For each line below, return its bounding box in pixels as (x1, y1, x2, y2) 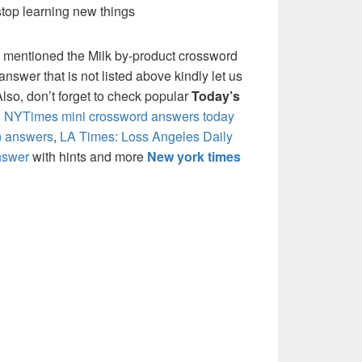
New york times (147, 147, 241, 166)
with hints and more (29, 147, 147, 166)
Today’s (192, 86, 240, 106)
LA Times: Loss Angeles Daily (60, 127, 233, 146)
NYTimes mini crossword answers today (4, 107, 234, 126)
